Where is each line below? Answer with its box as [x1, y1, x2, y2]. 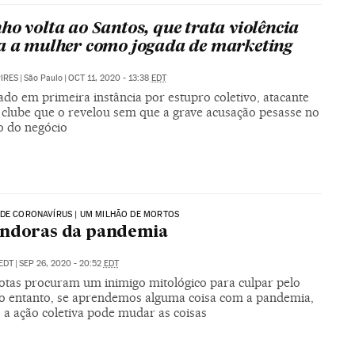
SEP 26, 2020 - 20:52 [18, 258, 104, 269]
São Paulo [23, 73, 63, 84]
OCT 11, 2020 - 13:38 [67, 73, 151, 84]
